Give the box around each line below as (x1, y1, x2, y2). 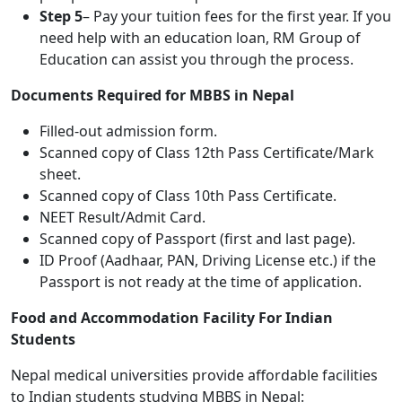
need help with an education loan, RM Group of (39, 28, 361, 48)
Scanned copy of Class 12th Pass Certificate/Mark (39, 143, 374, 162)
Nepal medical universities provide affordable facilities (11, 365, 378, 385)
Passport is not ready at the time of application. (39, 272, 362, 292)
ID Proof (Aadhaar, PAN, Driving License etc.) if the (39, 250, 376, 270)
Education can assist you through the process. (39, 49, 354, 69)
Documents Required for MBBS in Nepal (11, 85, 294, 105)
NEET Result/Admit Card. (39, 207, 205, 227)
